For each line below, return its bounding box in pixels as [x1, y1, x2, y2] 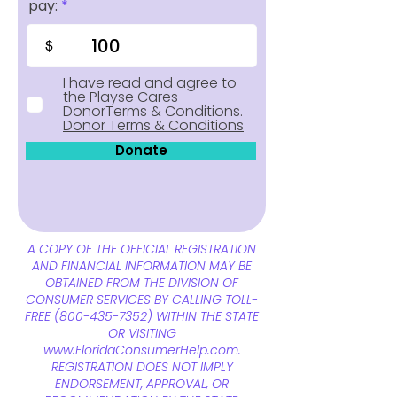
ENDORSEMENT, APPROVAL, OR [55, 375, 229, 393]
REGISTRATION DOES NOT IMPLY [51, 358, 233, 377]
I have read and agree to [63, 73, 237, 94]
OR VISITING [107, 324, 176, 343]
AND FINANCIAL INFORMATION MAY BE [32, 257, 252, 276]
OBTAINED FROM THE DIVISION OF [45, 274, 238, 292]
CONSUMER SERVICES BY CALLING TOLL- [26, 291, 258, 309]
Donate [114, 141, 167, 160]
